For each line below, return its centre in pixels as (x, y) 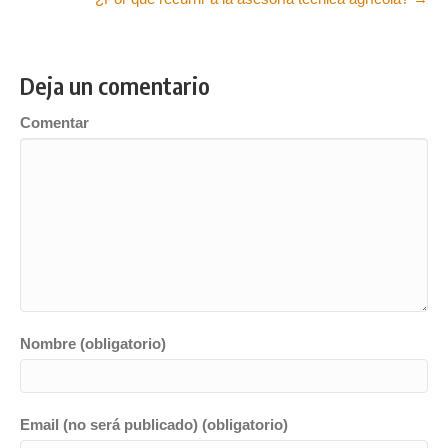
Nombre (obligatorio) (93, 343)
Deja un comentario (115, 84)
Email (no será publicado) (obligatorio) (154, 424)
